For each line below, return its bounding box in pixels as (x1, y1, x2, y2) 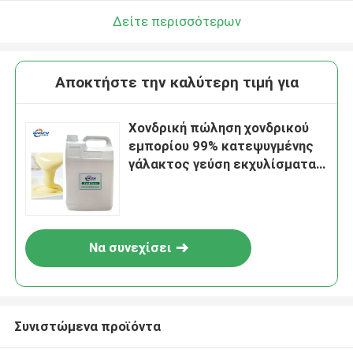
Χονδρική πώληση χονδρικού (128, 120, 310, 136)
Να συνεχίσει (88, 240, 172, 256)
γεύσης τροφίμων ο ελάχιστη (128, 174, 314, 191)
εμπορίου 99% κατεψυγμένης (128, 138, 314, 154)
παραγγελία (128, 192, 203, 209)
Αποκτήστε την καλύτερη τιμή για (54, 73, 299, 92)
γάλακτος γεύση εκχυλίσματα (128, 156, 317, 173)
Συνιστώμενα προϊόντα (13, 318, 161, 334)
